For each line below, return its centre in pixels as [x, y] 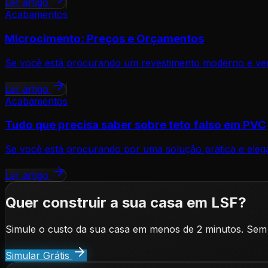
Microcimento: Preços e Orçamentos [104, 38]
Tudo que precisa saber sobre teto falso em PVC [135, 125]
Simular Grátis [39, 255]
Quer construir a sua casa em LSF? [126, 202]
